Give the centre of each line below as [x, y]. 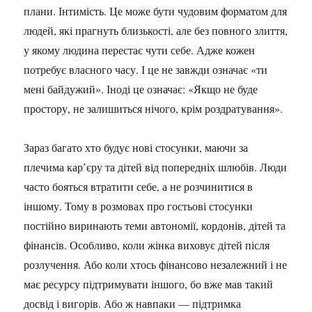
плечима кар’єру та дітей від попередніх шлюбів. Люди [156, 167]
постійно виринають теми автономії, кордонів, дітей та [155, 225]
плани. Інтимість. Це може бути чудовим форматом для [156, 11]
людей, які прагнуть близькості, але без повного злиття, [156, 30]
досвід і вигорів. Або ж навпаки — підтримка [133, 303]
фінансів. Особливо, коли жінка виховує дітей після [147, 245]
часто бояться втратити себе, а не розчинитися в [139, 186]
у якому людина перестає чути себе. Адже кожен [140, 50]
